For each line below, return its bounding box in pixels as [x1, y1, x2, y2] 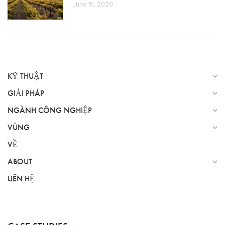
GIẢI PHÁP [8, 88, 44, 98]
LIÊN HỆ [8, 173, 35, 184]
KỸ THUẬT [8, 71, 43, 81]
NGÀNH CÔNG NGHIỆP [8, 105, 92, 116]
